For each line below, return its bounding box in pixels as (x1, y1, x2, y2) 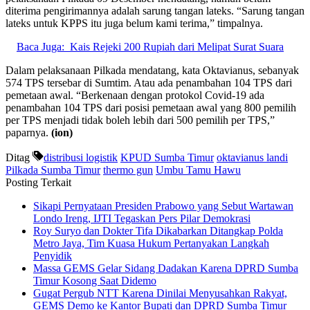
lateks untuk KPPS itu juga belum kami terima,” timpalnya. (6, 17, 263, 29)
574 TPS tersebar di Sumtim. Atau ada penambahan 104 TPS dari (6, 76, 292, 89)
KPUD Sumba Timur (120, 151, 214, 163)
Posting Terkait (6, 176, 71, 188)
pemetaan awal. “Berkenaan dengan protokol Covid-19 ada (6, 89, 264, 101)
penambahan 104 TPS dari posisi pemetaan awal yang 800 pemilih (6, 101, 296, 113)
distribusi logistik (44, 151, 118, 163)
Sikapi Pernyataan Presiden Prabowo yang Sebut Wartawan (33, 199, 293, 212)
